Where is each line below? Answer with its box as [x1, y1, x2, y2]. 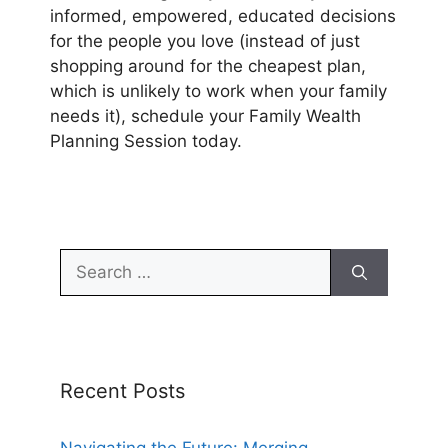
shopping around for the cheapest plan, [50, 55, 366, 76]
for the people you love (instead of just [50, 30, 360, 51]
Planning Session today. [50, 130, 242, 151]
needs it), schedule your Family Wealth [50, 105, 361, 126]
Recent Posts [60, 379, 185, 404]
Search [59, 250, 115, 271]
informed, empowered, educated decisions [50, 5, 396, 26]
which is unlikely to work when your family [50, 80, 387, 101]
